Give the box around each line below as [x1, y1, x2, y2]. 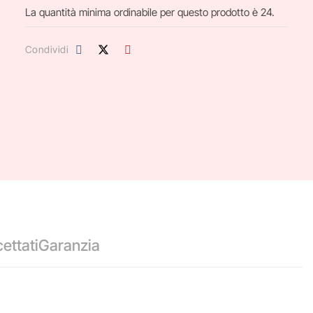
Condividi [24, 43, 69, 55]
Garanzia [38, 236, 100, 254]
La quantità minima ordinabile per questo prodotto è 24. [24, 6, 275, 19]
